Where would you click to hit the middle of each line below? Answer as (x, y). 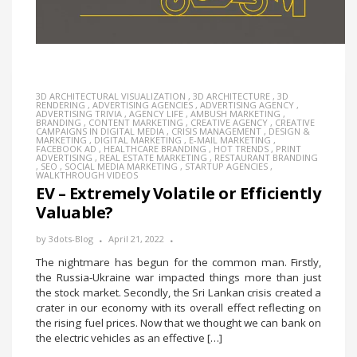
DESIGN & (289, 131)
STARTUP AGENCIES (226, 166)
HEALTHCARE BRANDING (155, 148)
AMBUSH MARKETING (235, 113)
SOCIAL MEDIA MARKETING (121, 166)
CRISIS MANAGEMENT (216, 131)
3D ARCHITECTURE (231, 96)
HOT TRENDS (241, 148)
